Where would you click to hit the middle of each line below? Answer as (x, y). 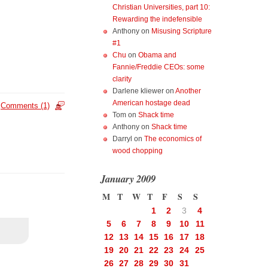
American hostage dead (151, 103)
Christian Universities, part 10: (161, 7)
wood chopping (138, 151)
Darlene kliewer (138, 91)
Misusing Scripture (182, 31)
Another (188, 91)
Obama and (157, 55)
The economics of (173, 139)
